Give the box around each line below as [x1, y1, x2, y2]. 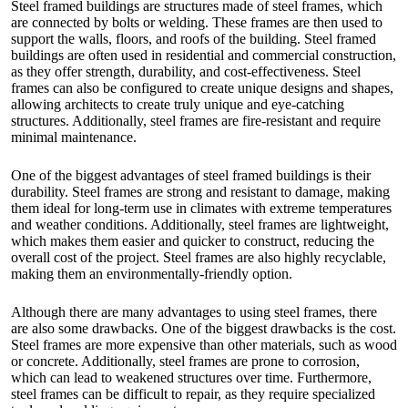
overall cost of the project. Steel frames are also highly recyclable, [11, 250, 386, 266]
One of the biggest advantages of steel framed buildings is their [11, 168, 371, 184]
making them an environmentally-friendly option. [11, 266, 292, 282]
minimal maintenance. [11, 129, 137, 146]
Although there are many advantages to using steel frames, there [11, 304, 377, 321]
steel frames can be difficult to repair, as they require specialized [11, 386, 375, 403]
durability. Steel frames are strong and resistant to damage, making [11, 184, 390, 200]
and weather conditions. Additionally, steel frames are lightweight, [11, 217, 389, 233]
